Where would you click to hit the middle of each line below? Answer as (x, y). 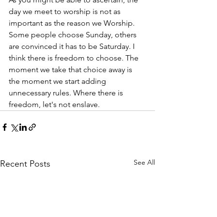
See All (144, 162)
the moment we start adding (58, 81)
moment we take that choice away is (71, 70)
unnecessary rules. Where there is (67, 93)
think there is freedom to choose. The (75, 58)
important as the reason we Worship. (73, 23)
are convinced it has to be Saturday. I (73, 46)
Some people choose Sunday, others (74, 35)
